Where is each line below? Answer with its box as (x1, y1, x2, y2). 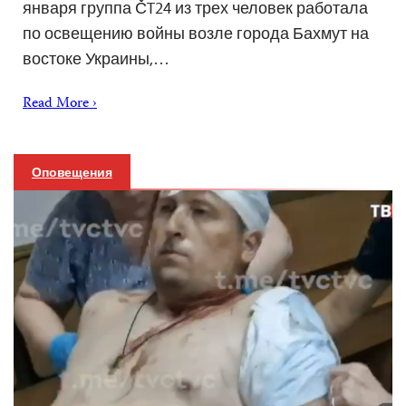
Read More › (23, 92, 97, 116)
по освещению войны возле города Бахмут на (23, 22, 369, 43)
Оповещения (32, 163, 112, 180)
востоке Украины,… (23, 47, 169, 69)
